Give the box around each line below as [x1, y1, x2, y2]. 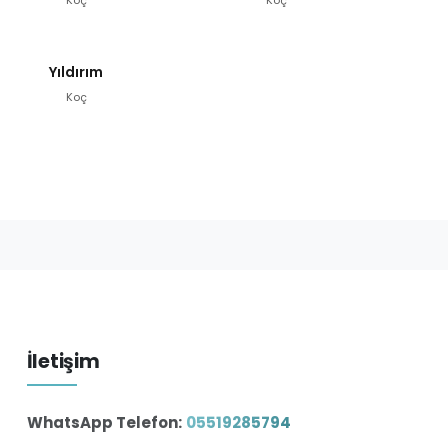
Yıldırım [49, 61, 103, 82]
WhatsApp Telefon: [26, 411, 182, 433]
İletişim [26, 347, 100, 375]
